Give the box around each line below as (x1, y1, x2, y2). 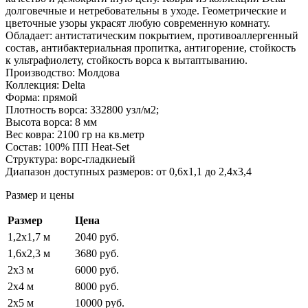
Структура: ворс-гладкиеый (5, 153, 135, 165)
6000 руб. (75, 263, 119, 276)
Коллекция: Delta (5, 78, 85, 91)
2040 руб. (75, 230, 119, 243)
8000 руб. (75, 280, 119, 292)
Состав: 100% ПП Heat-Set (5, 140, 129, 153)
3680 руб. (75, 247, 119, 259)
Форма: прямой (5, 91, 78, 103)
